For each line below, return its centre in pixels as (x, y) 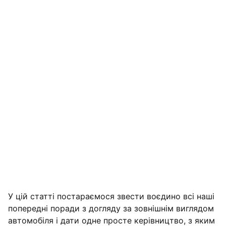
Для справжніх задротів (63, 188)
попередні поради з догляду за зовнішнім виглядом (111, 208)
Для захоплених (48, 173)
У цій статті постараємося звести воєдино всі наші (111, 196)
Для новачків (44, 157)
